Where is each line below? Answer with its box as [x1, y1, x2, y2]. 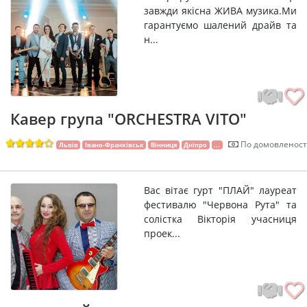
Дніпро [184, 140, 208, 149]
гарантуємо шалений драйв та [143, 19, 297, 32]
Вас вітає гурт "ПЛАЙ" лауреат [143, 183, 297, 197]
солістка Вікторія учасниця [143, 212, 297, 225]
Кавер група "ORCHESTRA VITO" [10, 108, 247, 129]
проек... [143, 226, 180, 240]
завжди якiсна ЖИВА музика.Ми [143, 4, 297, 18]
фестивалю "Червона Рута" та [143, 197, 297, 211]
